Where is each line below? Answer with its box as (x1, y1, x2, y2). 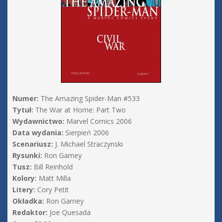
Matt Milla (37, 173, 71, 183)
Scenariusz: (12, 139, 53, 149)
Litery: (12, 185, 35, 195)
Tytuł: (12, 105, 33, 115)
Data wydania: (12, 128, 63, 138)
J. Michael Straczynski (53, 139, 123, 149)
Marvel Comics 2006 (64, 116, 132, 126)
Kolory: (12, 173, 37, 183)
